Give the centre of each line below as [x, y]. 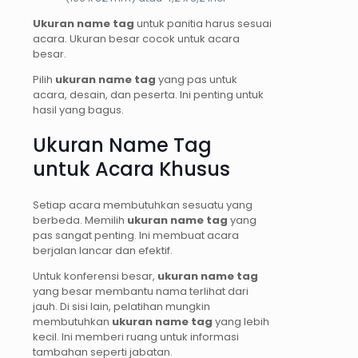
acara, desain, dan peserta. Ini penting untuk [148, 94]
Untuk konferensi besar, [95, 276]
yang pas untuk [197, 79]
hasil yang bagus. [78, 109]
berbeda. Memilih [80, 220]
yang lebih [241, 321]
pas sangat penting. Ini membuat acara [136, 235]
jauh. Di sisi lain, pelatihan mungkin [121, 306]
